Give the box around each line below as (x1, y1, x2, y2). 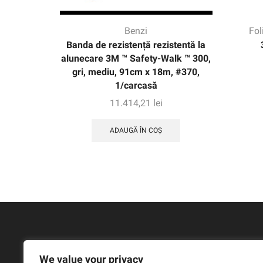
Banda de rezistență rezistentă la (66, 39, 206, 50)
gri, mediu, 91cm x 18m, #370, (72, 66, 200, 77)
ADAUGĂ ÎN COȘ (110, 126, 163, 135)
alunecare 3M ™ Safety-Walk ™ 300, (61, 52, 211, 64)
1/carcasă (114, 79, 157, 91)
